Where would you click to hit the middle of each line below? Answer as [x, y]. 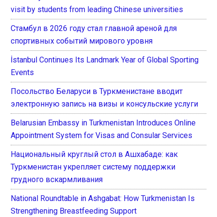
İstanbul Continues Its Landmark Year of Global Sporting [105, 60]
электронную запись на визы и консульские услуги [105, 104]
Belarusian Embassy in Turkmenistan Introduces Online [103, 123]
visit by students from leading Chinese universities [97, 10]
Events [23, 73]
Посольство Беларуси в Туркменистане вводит [97, 92]
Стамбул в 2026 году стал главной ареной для [94, 29]
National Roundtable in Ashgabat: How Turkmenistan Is [103, 199]
